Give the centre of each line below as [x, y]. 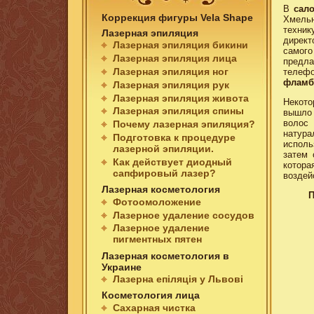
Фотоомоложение [157, 202]
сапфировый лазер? [165, 173]
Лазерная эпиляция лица [175, 58]
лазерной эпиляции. [164, 149]
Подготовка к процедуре [175, 138]
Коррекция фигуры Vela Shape [178, 17]
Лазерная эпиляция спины [179, 111]
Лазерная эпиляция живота [181, 98]
